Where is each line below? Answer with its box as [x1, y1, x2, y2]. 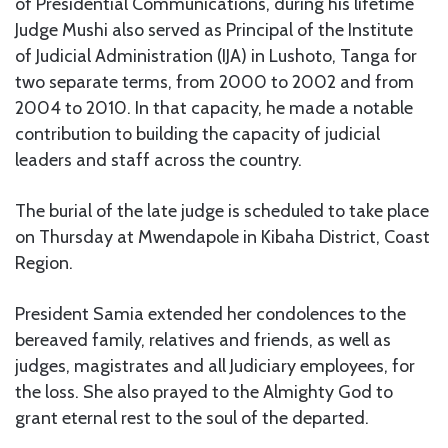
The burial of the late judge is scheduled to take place [15, 199, 429, 222]
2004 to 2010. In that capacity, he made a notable [15, 96, 413, 119]
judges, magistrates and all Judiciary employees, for [15, 354, 415, 377]
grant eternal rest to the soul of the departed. [15, 406, 369, 429]
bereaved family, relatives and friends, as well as [15, 328, 391, 351]
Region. [15, 251, 73, 274]
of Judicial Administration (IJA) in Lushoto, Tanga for [15, 44, 417, 67]
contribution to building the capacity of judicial [15, 122, 380, 145]
